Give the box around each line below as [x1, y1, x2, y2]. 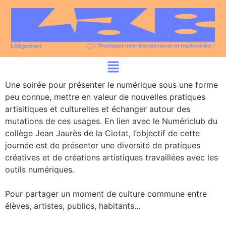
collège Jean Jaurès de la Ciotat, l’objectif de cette [5, 128, 200, 138]
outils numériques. [5, 164, 74, 175]
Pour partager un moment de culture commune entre [5, 188, 207, 199]
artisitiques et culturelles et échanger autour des [5, 103, 190, 114]
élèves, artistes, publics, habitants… [5, 200, 141, 211]
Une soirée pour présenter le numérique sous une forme [5, 79, 218, 90]
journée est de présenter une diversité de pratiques [5, 140, 200, 150]
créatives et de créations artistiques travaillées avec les [5, 152, 218, 162]
